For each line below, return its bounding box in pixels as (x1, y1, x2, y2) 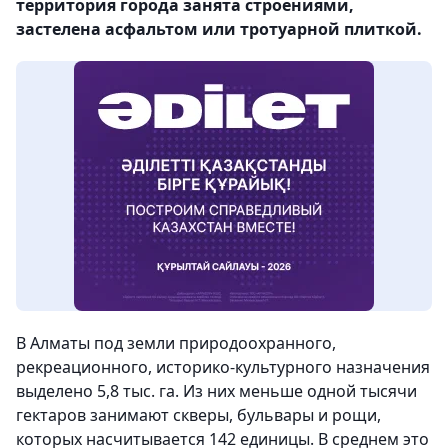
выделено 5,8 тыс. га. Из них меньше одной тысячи (16, 380, 417, 403)
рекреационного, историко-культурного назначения (16, 356, 430, 379)
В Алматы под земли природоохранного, (16, 332, 336, 355)
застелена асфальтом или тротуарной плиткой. (16, 18, 426, 41)
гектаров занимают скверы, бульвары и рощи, (16, 404, 381, 427)
